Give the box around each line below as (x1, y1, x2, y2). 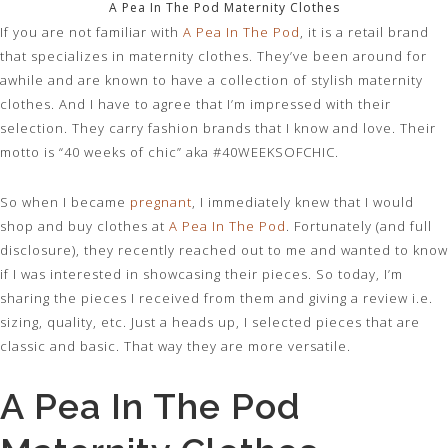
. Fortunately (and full (286, 217, 432, 235)
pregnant (130, 193, 192, 211)
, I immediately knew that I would (192, 193, 414, 211)
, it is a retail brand (300, 23, 429, 41)
